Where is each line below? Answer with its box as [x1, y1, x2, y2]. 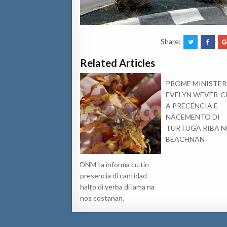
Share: [161, 36, 183, 46]
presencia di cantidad [80, 171, 147, 180]
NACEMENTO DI [166, 112, 220, 121]
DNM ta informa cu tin [80, 160, 149, 169]
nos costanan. [80, 193, 124, 202]
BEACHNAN [166, 134, 205, 143]
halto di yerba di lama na [80, 182, 155, 191]
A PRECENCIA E [166, 101, 218, 110]
